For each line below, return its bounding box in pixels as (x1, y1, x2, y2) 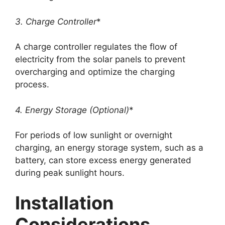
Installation (15, 191, 114, 214)
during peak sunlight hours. (15, 168, 125, 178)
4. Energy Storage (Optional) (15, 104, 129, 115)
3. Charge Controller (15, 16, 96, 27)
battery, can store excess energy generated (15, 155, 191, 165)
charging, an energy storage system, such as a (15, 143, 203, 153)
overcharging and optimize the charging (15, 67, 175, 77)
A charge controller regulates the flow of (15, 42, 177, 52)
